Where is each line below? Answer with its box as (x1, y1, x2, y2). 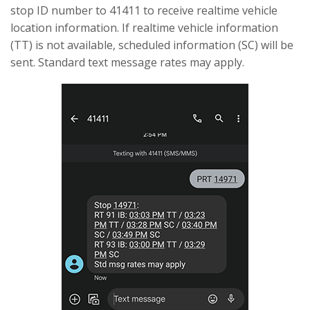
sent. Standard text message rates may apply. (10, 54, 244, 70)
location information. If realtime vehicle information (10, 19, 278, 35)
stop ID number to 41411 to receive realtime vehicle (10, 2, 277, 18)
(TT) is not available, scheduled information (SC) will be (10, 37, 293, 53)
